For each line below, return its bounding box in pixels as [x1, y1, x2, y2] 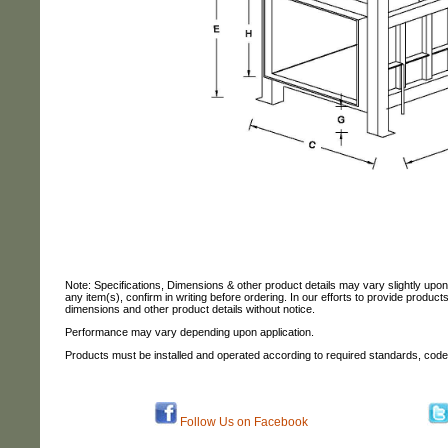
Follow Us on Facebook [180, 415, 309, 429]
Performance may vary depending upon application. [65, 326, 314, 338]
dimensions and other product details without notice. [65, 303, 315, 315]
